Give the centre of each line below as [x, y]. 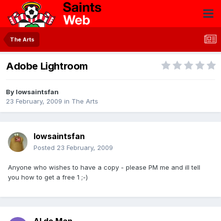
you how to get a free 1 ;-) [48, 177]
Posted [45, 148]
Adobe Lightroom [47, 66]
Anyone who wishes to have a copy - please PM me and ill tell [104, 167]
